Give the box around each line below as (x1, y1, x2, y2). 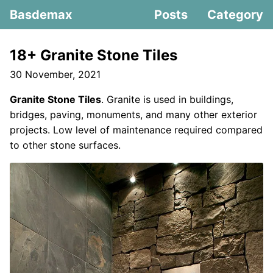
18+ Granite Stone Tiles (10, 46, 177, 64)
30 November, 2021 (10, 68, 101, 80)
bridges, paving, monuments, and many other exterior (10, 108, 257, 121)
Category (207, 7, 263, 22)
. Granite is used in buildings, (101, 93, 233, 105)
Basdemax (10, 7, 72, 22)
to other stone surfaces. (10, 139, 121, 151)
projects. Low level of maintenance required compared (10, 124, 263, 136)
